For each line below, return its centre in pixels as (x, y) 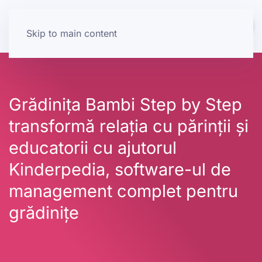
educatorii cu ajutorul (93, 148)
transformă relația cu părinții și (129, 126)
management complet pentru (123, 191)
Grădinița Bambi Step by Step (125, 104)
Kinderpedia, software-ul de (120, 169)
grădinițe (44, 213)
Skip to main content (72, 33)
